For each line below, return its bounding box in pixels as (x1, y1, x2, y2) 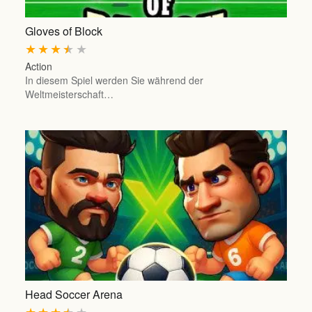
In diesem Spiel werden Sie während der (24, 73, 203, 88)
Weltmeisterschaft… (24, 87, 114, 102)
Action (24, 59, 52, 74)
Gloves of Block (24, 22, 102, 39)
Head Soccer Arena (24, 286, 123, 303)
